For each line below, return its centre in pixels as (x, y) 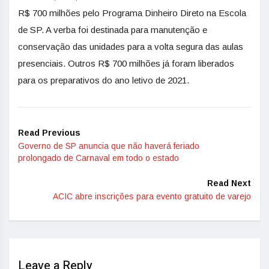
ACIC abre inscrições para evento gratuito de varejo (152, 196)
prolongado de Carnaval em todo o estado (98, 158)
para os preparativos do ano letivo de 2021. (104, 80)
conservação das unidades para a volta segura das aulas (131, 47)
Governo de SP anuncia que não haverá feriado (109, 146)
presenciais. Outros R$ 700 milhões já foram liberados (126, 63)
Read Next (229, 183)
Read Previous (49, 133)
